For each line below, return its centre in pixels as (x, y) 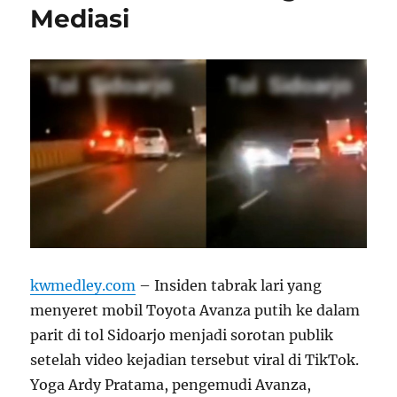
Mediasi (80, 19)
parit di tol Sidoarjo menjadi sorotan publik (182, 335)
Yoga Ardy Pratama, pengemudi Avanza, (171, 385)
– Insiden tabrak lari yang (229, 286)
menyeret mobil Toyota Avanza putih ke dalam (195, 311)
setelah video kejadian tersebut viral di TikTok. (195, 360)
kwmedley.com (83, 286)
